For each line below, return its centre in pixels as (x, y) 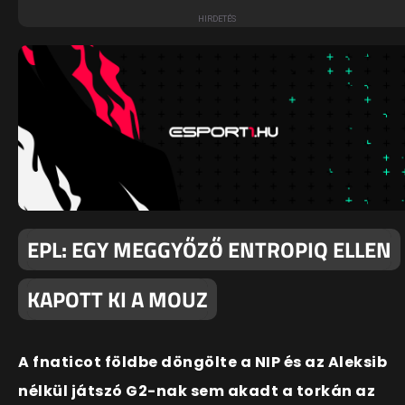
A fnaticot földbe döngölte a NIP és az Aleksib (202, 363)
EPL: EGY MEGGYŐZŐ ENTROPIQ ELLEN (209, 250)
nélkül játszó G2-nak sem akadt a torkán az (197, 391)
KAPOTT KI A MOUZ (118, 300)
